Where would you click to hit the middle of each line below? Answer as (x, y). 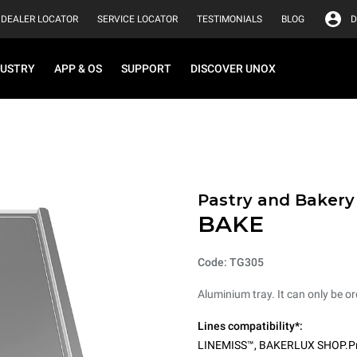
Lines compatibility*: (250, 326)
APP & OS (78, 69)
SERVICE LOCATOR (137, 19)
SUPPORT (146, 69)
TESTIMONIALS (229, 19)
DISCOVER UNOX (233, 69)
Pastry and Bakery (276, 200)
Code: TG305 (231, 262)
